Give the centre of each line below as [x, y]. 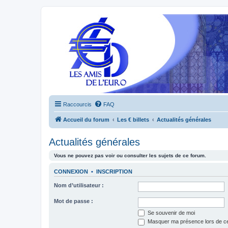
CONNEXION [71, 172]
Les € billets [133, 120]
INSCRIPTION [114, 172]
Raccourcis [77, 104]
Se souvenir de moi [170, 212]
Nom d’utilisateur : [79, 185]
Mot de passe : [74, 201]
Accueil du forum [86, 120]
